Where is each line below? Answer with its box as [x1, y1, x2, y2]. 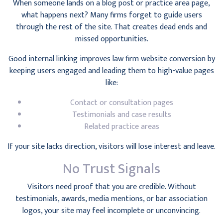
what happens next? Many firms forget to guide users [21, 8, 202, 22]
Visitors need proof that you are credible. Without [27, 180, 196, 194]
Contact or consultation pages [70, 96, 173, 110]
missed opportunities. [75, 32, 148, 46]
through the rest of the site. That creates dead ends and [16, 20, 207, 34]
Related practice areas [84, 120, 159, 133]
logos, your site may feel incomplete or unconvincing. [22, 204, 201, 218]
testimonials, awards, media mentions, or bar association [15, 192, 208, 206]
